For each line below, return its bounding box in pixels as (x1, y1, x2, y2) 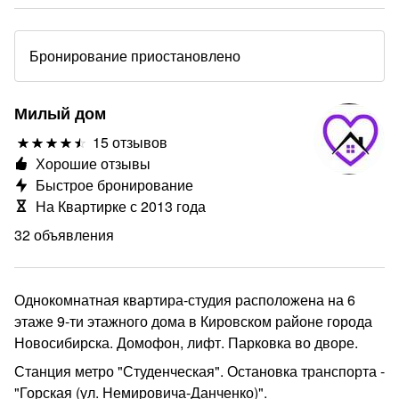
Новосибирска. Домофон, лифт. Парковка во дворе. (14, 332, 358, 353)
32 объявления (14, 224, 114, 245)
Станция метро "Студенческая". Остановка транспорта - (14, 361, 385, 381)
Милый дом (14, 102, 106, 125)
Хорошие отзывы (36, 153, 151, 174)
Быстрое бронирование (36, 175, 193, 195)
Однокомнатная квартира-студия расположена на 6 (14, 289, 355, 310)
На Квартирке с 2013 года (36, 196, 206, 216)
